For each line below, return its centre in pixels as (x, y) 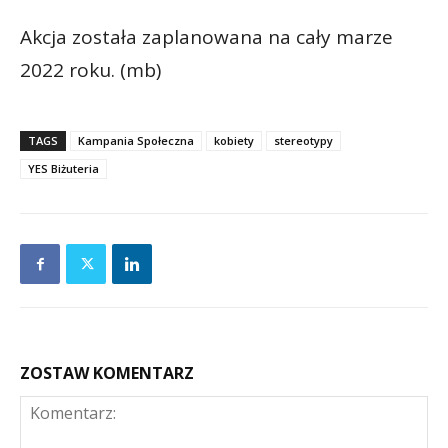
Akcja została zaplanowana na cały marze (206, 37)
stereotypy (303, 141)
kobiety (234, 141)
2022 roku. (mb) (90, 70)
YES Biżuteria (63, 169)
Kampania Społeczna (136, 141)
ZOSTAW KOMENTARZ (107, 373)
